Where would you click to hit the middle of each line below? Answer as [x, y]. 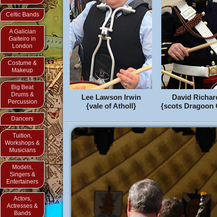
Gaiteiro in [22, 39]
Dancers [22, 119]
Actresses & [22, 206]
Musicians [22, 150]
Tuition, [22, 136]
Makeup [22, 70]
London [22, 46]
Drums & [22, 94]
